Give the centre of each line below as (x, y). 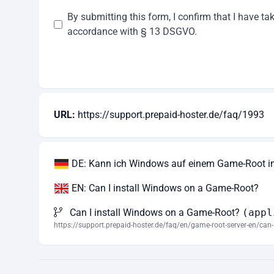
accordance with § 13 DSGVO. (132, 31)
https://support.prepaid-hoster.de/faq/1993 (171, 114)
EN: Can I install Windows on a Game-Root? (164, 188)
